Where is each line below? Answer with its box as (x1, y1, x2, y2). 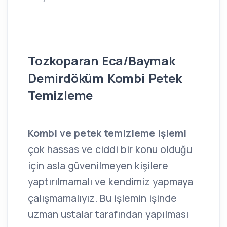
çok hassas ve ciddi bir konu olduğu (28, 143, 192, 157)
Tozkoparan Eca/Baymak (28, 52, 175, 69)
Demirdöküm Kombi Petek (28, 69, 182, 87)
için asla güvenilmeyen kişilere (28, 159, 168, 173)
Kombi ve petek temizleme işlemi (28, 127, 186, 140)
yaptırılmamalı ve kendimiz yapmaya (28, 175, 193, 189)
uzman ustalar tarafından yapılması (28, 208, 188, 221)
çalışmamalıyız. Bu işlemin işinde (28, 192, 177, 205)
